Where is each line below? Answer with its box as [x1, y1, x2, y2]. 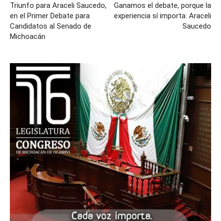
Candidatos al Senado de [10, 22, 91, 31]
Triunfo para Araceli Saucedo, [10, 1, 107, 10]
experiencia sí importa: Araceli [114, 11, 211, 20]
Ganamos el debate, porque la [114, 1, 211, 10]
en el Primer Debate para [10, 11, 90, 20]
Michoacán [10, 32, 45, 41]
